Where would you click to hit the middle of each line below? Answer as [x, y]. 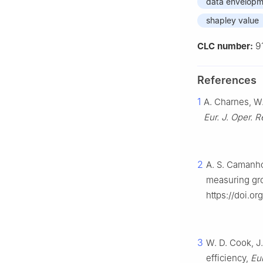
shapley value [232, 21]
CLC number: [226, 46]
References [227, 80]
